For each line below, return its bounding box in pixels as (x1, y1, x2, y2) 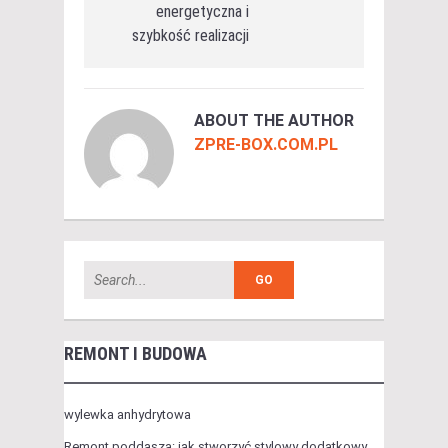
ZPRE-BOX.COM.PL (194, 135, 338, 155)
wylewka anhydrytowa (64, 407, 191, 423)
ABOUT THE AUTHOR (194, 111, 354, 131)
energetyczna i (156, 2, 249, 22)
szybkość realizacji (132, 26, 249, 46)
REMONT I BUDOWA (64, 343, 207, 365)
